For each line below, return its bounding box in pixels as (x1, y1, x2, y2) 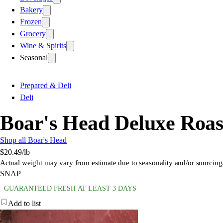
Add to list (8, 199, 41, 208)
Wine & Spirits (20, 41, 66, 50)
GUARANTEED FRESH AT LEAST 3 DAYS (4, 184, 136, 192)
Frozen (20, 17, 42, 26)
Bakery (20, 5, 43, 14)
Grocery (20, 29, 46, 38)
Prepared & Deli (20, 81, 71, 90)
